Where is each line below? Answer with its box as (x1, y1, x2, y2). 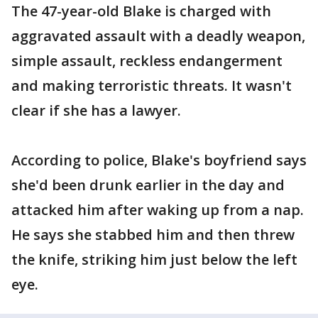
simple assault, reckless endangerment (11, 51, 283, 70)
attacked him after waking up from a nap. (11, 200, 304, 219)
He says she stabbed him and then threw (11, 225, 295, 244)
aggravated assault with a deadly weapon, (11, 26, 305, 45)
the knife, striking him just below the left (11, 250, 297, 269)
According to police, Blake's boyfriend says (11, 150, 307, 170)
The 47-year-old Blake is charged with (11, 1, 271, 21)
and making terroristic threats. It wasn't (11, 76, 292, 95)
